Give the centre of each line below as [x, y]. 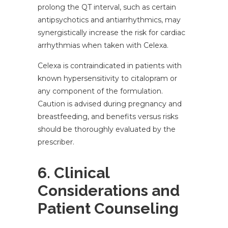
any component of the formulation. [100, 91]
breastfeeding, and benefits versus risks [108, 117]
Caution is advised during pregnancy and [110, 104]
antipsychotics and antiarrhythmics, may [109, 20]
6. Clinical [74, 173]
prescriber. [56, 142]
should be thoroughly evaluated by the [107, 130]
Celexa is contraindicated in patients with [110, 66]
